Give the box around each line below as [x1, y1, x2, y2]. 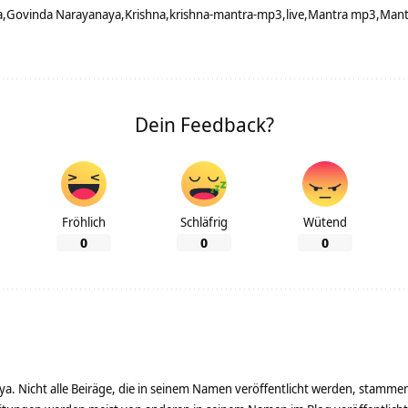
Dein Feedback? [134, 110, 274, 138]
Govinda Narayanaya [6, 5, 121, 24]
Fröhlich [61, 213, 106, 231]
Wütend [302, 213, 347, 231]
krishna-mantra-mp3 [169, 5, 282, 24]
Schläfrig [180, 213, 228, 231]
